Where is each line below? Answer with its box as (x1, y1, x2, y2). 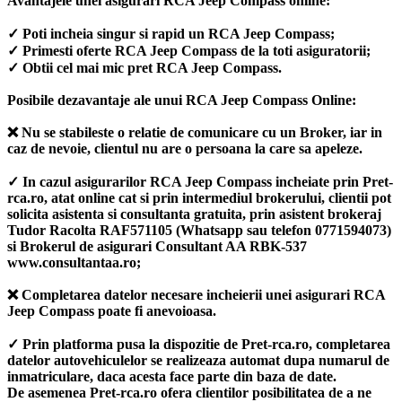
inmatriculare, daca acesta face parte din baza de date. (7, 368, 336, 384)
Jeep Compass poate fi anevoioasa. (7, 302, 216, 319)
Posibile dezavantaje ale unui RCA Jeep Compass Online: (7, 92, 356, 108)
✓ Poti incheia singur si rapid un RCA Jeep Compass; (7, 25, 335, 41)
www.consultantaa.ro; (7, 254, 141, 270)
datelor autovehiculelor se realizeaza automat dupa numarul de (7, 352, 389, 368)
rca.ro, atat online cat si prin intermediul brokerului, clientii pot (7, 189, 391, 205)
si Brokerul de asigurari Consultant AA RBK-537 (7, 238, 307, 254)
